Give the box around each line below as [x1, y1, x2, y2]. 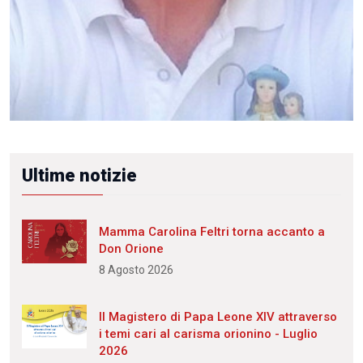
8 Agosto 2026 [99, 263, 173, 277]
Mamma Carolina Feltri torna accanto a [99, 224, 325, 240]
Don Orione [99, 241, 164, 257]
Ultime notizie [22, 165, 137, 186]
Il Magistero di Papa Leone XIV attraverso [99, 310, 337, 325]
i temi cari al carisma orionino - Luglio [99, 327, 318, 342]
